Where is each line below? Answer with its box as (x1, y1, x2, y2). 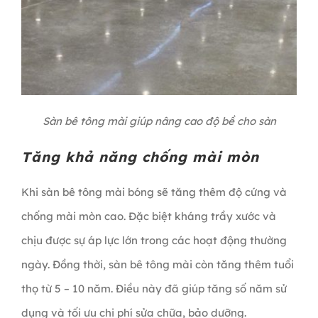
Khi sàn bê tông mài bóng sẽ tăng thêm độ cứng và (21, 185, 287, 199)
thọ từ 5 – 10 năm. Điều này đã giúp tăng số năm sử (21, 282, 287, 296)
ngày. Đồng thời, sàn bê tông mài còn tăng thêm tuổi (21, 258, 294, 272)
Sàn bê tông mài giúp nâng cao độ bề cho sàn (42, 114, 276, 128)
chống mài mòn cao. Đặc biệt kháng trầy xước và (21, 209, 276, 224)
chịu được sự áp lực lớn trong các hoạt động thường (21, 234, 287, 248)
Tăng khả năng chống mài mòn (21, 148, 259, 166)
